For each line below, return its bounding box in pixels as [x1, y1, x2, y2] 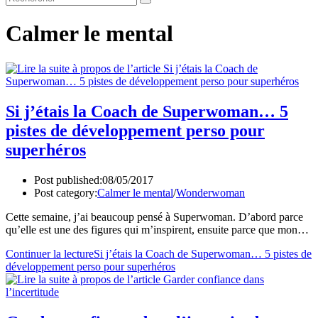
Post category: [34, 186, 97, 199]
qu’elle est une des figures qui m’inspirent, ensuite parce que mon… [6, 223, 309, 236]
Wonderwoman [176, 186, 245, 199]
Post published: [34, 173, 102, 186]
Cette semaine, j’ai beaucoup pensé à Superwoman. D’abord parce [6, 210, 303, 223]
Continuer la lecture [6, 247, 94, 260]
